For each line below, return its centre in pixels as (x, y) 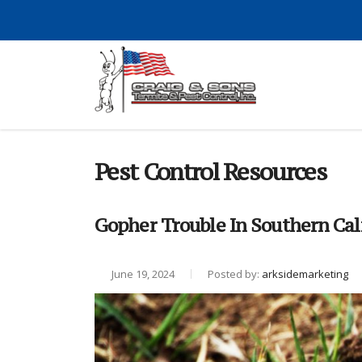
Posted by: (235, 274)
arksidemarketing (305, 274)
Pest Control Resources (211, 172)
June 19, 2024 (142, 274)
